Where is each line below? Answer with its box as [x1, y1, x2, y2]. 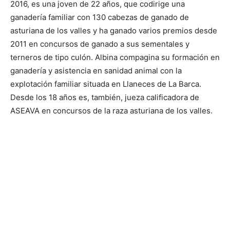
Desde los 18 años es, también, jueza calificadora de [10, 92, 199, 102]
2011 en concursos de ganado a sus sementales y [10, 39, 189, 49]
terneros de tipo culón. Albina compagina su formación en [10, 52, 220, 62]
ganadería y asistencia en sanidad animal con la [10, 66, 182, 75]
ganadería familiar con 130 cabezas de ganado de [10, 12, 189, 22]
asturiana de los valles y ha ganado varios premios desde [10, 26, 217, 35]
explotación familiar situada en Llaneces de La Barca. [10, 79, 201, 89]
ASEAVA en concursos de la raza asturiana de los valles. [10, 106, 213, 116]
